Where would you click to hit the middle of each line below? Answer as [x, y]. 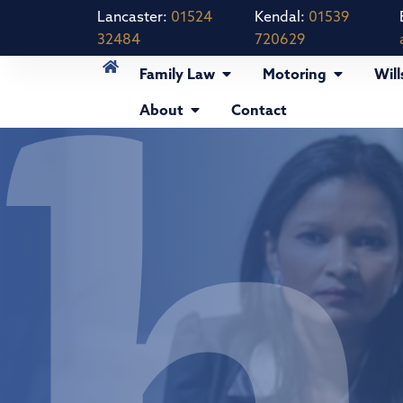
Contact [260, 110]
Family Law [178, 74]
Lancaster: [134, 16]
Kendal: [282, 16]
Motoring [295, 74]
